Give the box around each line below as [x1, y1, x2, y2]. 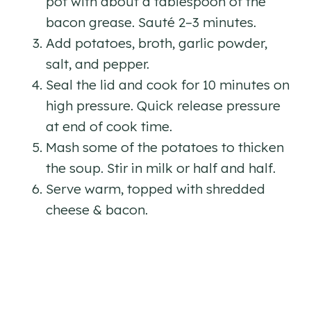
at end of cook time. [46, 118, 172, 135]
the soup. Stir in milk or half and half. [46, 160, 276, 177]
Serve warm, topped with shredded [46, 180, 265, 198]
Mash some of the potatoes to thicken [46, 139, 284, 156]
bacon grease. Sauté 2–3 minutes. [46, 14, 256, 31]
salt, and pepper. [46, 56, 149, 73]
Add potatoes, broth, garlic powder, [46, 35, 267, 52]
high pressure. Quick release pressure [46, 97, 280, 115]
